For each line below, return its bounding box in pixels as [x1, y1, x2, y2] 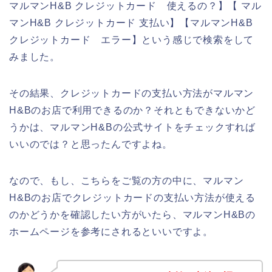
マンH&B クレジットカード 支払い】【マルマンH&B [9, 18, 253, 29]
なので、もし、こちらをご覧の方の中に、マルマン [9, 175, 244, 186]
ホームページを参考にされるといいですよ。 [9, 226, 213, 237]
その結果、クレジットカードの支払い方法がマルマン [9, 88, 254, 99]
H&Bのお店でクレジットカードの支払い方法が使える [9, 192, 256, 203]
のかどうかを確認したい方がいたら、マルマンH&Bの [9, 209, 256, 220]
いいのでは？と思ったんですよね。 [9, 139, 172, 150]
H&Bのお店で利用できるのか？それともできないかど [9, 105, 256, 116]
